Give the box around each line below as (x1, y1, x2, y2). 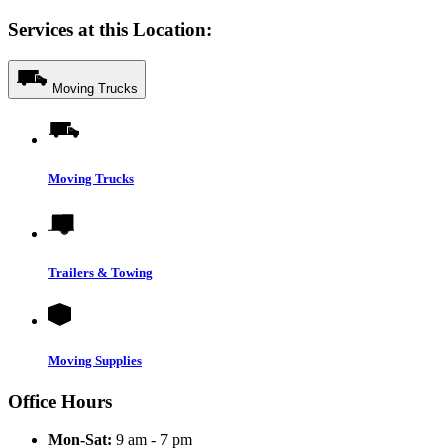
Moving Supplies (48, 352, 142, 368)
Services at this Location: (8, 18, 212, 40)
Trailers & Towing (48, 265, 153, 281)
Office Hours (8, 390, 112, 412)
